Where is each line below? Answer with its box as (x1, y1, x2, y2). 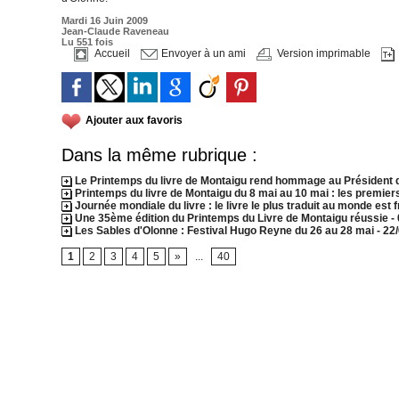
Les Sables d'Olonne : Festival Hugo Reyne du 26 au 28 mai (72, 224, 377, 237)
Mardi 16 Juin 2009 (61, 15, 148, 26)
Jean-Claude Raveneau (61, 26, 169, 37)
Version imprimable (273, 47, 370, 61)
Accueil (91, 47, 130, 61)
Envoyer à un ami (158, 47, 246, 61)
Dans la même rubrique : (61, 145, 257, 165)
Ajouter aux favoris (85, 114, 183, 127)
